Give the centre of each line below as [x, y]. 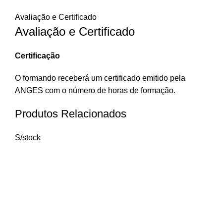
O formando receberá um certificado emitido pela [100, 78]
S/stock [28, 138]
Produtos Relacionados [71, 114]
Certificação [37, 56]
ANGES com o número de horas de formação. [95, 90]
